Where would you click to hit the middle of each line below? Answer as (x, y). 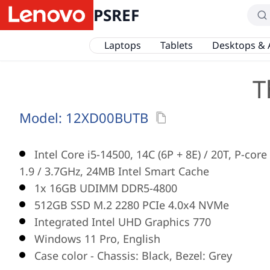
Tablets (176, 45)
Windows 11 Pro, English (97, 239)
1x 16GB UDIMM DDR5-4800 (106, 188)
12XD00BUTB (107, 118)
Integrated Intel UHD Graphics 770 (123, 222)
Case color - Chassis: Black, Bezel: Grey (133, 256)
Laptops (122, 45)
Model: (42, 118)
